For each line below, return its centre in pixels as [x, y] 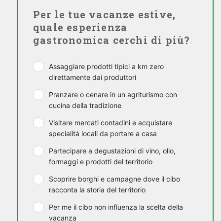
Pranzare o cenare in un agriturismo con [113, 95]
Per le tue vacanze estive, [105, 15]
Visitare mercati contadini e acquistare [110, 123]
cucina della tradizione [85, 106]
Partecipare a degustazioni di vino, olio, [112, 151]
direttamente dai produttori [92, 77]
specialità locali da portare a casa [103, 134]
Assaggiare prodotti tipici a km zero [106, 67]
